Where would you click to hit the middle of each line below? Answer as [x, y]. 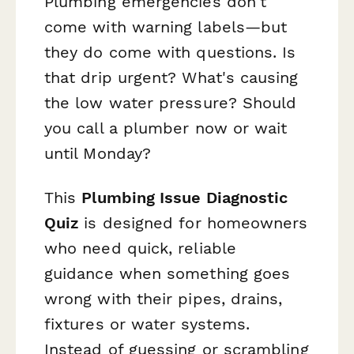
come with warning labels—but [166, 27]
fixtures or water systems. [147, 324]
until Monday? [98, 154]
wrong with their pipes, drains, [164, 298]
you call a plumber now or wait [166, 128]
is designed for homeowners [193, 222]
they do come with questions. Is [170, 53]
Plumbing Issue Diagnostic [185, 197]
